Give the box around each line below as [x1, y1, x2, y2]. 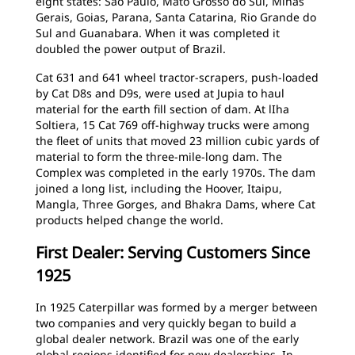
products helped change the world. [36, 212, 223, 227]
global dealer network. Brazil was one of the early [36, 331, 299, 346]
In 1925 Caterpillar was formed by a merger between [36, 300, 318, 315]
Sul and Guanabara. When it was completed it [36, 25, 280, 40]
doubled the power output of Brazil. [36, 41, 226, 56]
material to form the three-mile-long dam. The [36, 149, 282, 164]
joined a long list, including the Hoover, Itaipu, [36, 181, 282, 196]
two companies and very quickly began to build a [36, 315, 296, 330]
